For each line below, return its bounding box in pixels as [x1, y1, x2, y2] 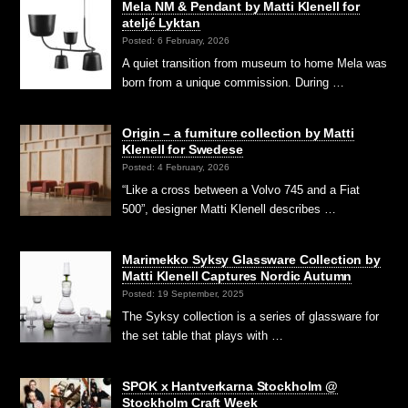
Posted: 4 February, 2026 [122, 162, 230, 173]
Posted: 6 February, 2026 [122, 36, 230, 46]
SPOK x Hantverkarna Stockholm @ [122, 379, 338, 394]
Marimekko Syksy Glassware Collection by [122, 252, 381, 268]
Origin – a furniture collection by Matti [122, 126, 354, 140]
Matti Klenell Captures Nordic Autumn [122, 269, 352, 284]
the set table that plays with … [122, 329, 284, 343]
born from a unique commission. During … [122, 76, 345, 89]
